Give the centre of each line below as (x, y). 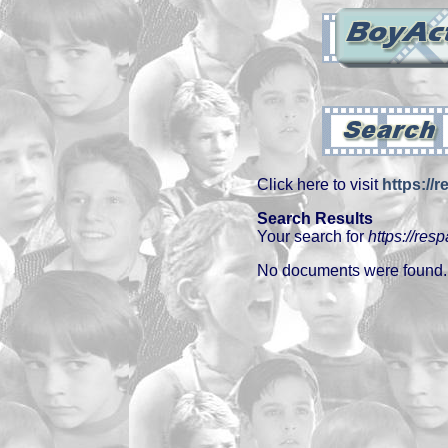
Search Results (315, 218)
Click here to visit (319, 184)
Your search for (312, 236)
